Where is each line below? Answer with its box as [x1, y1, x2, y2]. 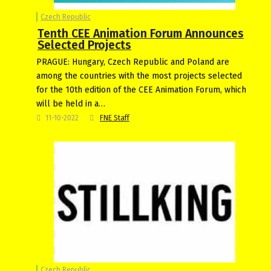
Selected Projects [38, 38, 131, 52]
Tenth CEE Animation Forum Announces [38, 26, 244, 41]
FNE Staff [100, 113, 129, 122]
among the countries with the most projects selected [36, 70, 242, 81]
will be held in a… [36, 98, 105, 109]
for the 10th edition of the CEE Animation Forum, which [36, 84, 246, 95]
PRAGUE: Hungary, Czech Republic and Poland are [36, 56, 229, 67]
